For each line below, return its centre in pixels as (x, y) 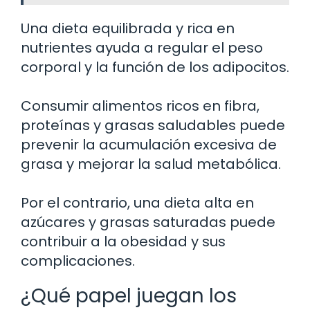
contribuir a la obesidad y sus (123, 242)
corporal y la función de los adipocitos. (155, 67)
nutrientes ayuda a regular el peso (142, 48)
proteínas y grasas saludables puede (153, 126)
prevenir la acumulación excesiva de (149, 145)
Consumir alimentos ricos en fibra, (140, 106)
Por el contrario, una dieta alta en (137, 203)
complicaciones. (78, 261)
